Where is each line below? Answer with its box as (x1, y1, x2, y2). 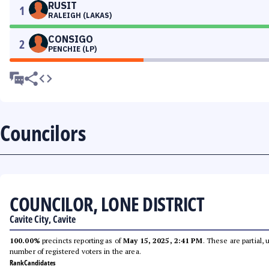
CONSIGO (48, 33, 93, 45)
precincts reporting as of (40, 236, 124, 245)
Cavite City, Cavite (10, 213, 76, 226)
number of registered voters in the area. (10, 247, 141, 256)
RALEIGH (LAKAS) (48, 11, 112, 20)
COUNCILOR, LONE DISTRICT (10, 191, 204, 217)
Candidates (24, 258, 55, 268)
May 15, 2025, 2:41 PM (123, 236, 203, 245)
